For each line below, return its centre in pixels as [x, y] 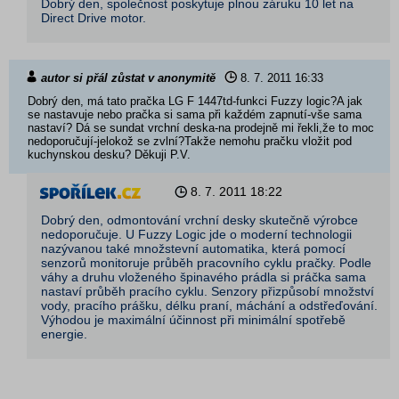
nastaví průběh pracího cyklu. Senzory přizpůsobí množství [208, 291]
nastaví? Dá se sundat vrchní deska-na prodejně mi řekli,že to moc [201, 127]
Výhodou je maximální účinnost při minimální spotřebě [193, 319]
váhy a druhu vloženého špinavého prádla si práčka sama [204, 277]
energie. [64, 334]
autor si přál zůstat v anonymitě [128, 77]
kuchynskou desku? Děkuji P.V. [109, 154]
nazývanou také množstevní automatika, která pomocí [193, 248]
